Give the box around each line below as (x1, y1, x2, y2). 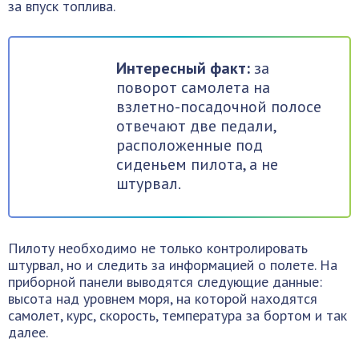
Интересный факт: (116, 58, 250, 79)
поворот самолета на (116, 77, 270, 98)
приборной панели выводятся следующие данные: (8, 272, 322, 291)
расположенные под (116, 135, 263, 155)
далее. (8, 323, 48, 341)
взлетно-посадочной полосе (116, 96, 321, 117)
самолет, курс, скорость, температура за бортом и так (8, 306, 347, 325)
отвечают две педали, (116, 115, 276, 136)
